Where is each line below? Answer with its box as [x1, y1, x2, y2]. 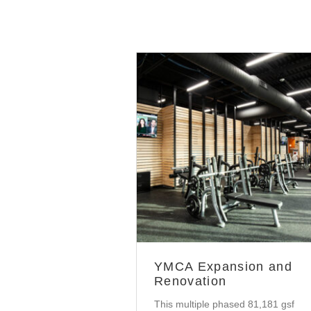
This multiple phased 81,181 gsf [154, 298, 294, 310]
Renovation [154, 274, 227, 288]
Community [210, 146, 260, 158]
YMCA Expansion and [154, 259, 292, 274]
